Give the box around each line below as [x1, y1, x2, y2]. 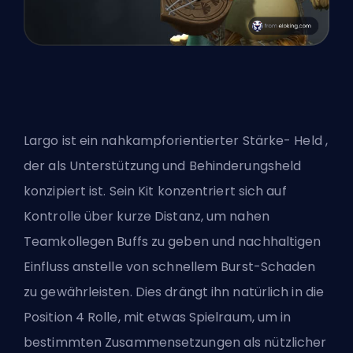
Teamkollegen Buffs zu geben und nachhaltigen [24, 232, 321, 251]
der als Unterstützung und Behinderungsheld [24, 157, 302, 176]
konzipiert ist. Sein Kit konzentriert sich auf [24, 182, 287, 201]
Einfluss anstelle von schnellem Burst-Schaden [24, 258, 316, 277]
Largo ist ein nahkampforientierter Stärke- [24, 132, 295, 150]
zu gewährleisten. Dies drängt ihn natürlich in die [24, 283, 325, 302]
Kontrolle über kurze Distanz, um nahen [24, 207, 269, 226]
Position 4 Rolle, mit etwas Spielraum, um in [24, 308, 292, 327]
